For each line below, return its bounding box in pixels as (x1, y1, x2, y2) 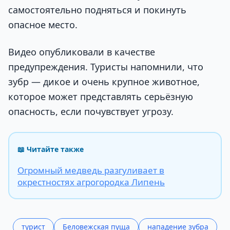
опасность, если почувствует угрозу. (8, 105, 176, 118)
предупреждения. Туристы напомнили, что (8, 61, 203, 73)
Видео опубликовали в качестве (8, 46, 155, 59)
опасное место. (8, 18, 78, 31)
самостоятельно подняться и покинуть (8, 3, 186, 16)
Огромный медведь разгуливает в (17, 164, 164, 177)
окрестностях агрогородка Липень (17, 176, 165, 188)
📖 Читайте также (17, 144, 84, 154)
